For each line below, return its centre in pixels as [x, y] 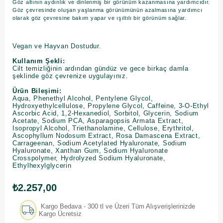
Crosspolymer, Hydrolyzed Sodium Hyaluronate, [89, 158]
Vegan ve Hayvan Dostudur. [57, 46]
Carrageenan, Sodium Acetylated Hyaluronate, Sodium [100, 143]
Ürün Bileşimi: [37, 91]
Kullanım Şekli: [39, 61]
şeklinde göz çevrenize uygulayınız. [70, 76]
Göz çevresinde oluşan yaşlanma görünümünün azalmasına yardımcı [108, 10]
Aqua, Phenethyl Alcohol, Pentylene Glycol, [83, 98]
